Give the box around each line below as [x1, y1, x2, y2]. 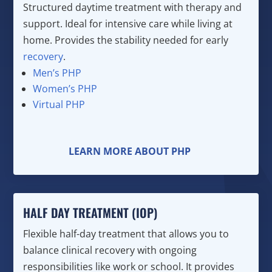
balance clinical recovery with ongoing [23, 243, 197, 257]
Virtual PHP [33, 97, 86, 111]
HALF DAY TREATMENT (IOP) [23, 203, 158, 222]
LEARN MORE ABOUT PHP [69, 144, 191, 158]
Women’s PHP [33, 81, 98, 95]
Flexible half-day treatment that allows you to [23, 226, 229, 240]
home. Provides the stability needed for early [23, 33, 229, 47]
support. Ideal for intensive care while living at [23, 16, 233, 30]
